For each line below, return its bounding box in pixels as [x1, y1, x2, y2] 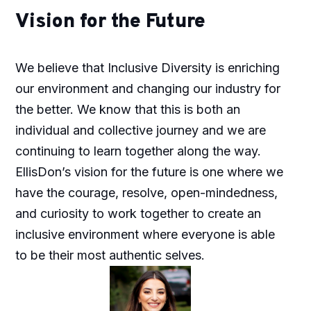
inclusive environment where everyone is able [15, 227, 275, 242]
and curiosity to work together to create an [15, 206, 261, 221]
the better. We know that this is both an [15, 102, 240, 117]
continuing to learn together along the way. [15, 144, 261, 159]
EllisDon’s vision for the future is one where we [15, 165, 283, 180]
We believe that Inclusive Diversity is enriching [15, 60, 280, 76]
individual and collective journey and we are [15, 123, 266, 138]
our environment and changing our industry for [15, 81, 280, 96]
